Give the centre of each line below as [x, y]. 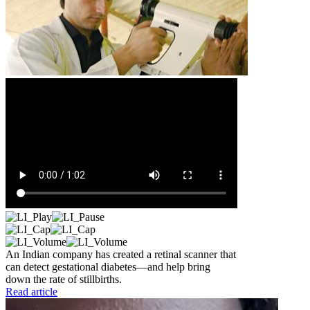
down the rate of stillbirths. [64, 280]
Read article [31, 292]
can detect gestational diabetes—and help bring [108, 267]
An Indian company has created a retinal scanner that [121, 255]
